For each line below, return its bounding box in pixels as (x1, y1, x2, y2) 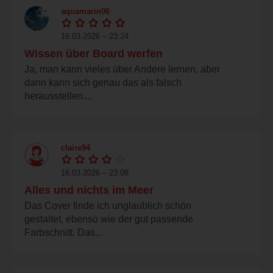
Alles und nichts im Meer (24, 183, 154, 196)
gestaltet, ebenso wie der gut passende (24, 213, 193, 224)
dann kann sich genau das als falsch (24, 77, 182, 88)
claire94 (61, 143, 90, 152)
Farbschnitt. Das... (24, 227, 102, 238)
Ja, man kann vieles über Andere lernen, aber (24, 63, 220, 74)
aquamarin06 (61, 6, 110, 16)
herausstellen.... (24, 90, 93, 101)
